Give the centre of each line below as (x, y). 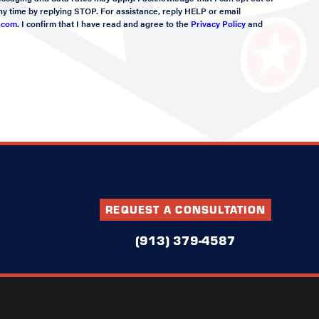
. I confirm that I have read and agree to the (104, 24)
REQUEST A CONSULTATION (185, 209)
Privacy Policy (219, 24)
